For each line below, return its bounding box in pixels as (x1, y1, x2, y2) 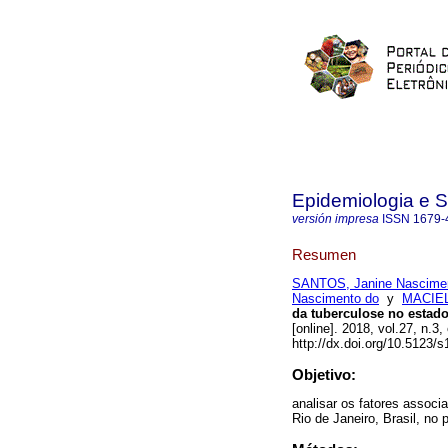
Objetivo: (292, 366, 356, 384)
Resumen (292, 245, 356, 263)
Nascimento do (292, 291, 379, 307)
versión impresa (292, 212, 379, 226)
